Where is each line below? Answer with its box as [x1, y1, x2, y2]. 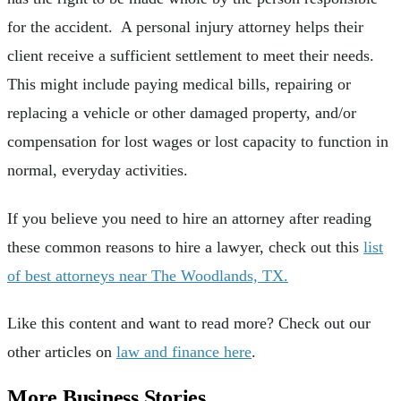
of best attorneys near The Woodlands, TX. [7, 266, 288, 285]
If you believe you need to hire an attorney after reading [7, 209, 371, 227]
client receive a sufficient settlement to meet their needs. [7, 46, 374, 64]
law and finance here [116, 343, 252, 362]
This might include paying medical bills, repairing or [7, 74, 351, 93]
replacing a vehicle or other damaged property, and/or [7, 103, 356, 122]
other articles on [7, 343, 116, 362]
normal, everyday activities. [7, 160, 188, 179]
